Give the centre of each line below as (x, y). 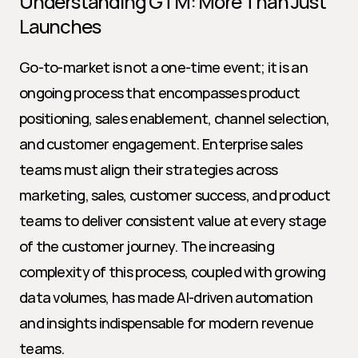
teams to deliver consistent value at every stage (173, 221)
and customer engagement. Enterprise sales (161, 144)
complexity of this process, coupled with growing (173, 272)
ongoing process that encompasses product (160, 93)
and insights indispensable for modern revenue (167, 323)
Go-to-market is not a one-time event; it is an (163, 67)
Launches (60, 26)
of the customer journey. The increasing (147, 246)
